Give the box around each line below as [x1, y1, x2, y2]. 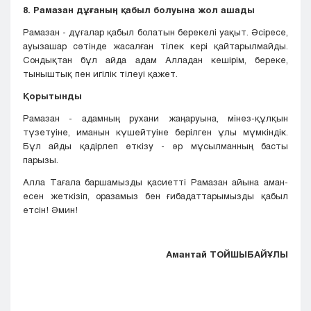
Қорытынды [23, 90, 82, 102]
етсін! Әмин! [23, 204, 78, 216]
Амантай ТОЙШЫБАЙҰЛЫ [166, 249, 288, 260]
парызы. [23, 154, 58, 166]
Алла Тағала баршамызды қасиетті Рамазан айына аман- [23, 176, 288, 188]
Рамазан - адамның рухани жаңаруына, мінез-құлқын [23, 112, 288, 124]
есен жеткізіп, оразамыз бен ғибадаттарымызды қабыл [23, 190, 288, 202]
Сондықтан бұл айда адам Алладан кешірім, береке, [23, 54, 288, 66]
